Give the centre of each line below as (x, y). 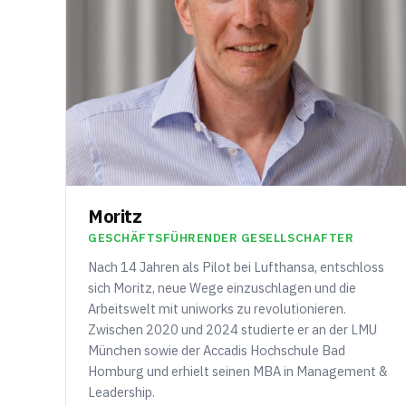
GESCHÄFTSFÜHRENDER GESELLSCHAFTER (221, 238)
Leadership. (121, 392)
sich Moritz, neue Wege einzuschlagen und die (222, 288)
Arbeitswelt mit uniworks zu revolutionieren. (217, 309)
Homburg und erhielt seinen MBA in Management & (238, 372)
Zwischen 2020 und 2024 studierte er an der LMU (232, 330)
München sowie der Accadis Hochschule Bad (217, 351)
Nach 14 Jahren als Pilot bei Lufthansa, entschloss (236, 267)
